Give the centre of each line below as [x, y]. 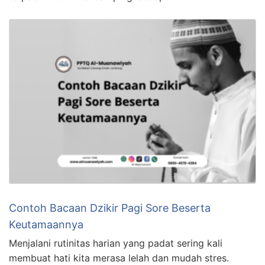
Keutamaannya [46, 225]
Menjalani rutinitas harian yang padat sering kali [116, 243]
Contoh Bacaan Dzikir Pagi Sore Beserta [110, 208]
